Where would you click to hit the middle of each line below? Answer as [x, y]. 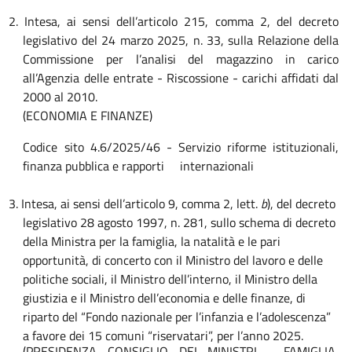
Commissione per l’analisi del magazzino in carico [181, 59]
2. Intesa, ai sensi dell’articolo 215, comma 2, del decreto [174, 21]
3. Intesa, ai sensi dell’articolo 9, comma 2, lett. [134, 203]
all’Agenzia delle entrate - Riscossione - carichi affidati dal [181, 78]
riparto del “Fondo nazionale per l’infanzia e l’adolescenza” [177, 317]
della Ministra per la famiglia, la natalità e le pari [152, 241]
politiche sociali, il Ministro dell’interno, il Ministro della [170, 279]
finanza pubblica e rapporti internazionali [139, 166]
